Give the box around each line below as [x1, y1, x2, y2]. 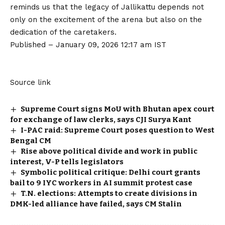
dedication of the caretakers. [10, 28, 117, 37]
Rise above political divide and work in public [21, 147, 198, 156]
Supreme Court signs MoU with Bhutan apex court [21, 104, 215, 114]
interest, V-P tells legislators [10, 157, 124, 166]
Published [10, 40, 48, 49]
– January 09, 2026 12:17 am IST [48, 40, 166, 49]
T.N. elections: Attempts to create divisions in [21, 189, 198, 198]
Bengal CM [10, 136, 51, 145]
